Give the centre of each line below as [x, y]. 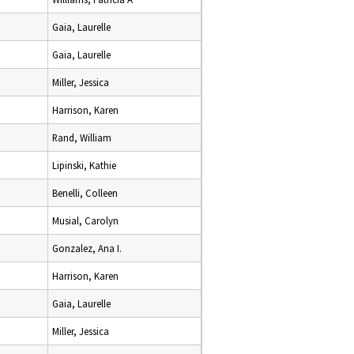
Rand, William [82, 137]
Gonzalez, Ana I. [87, 248]
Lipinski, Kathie [84, 165]
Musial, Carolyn [85, 220]
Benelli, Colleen [85, 193]
